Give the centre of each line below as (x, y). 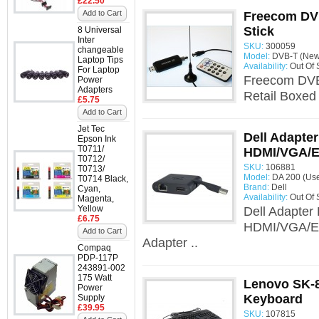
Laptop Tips (100, 60)
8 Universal (100, 30)
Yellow (90, 209)
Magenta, (96, 199)
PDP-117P (98, 258)
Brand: (256, 187)
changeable (101, 50)
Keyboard (273, 299)
